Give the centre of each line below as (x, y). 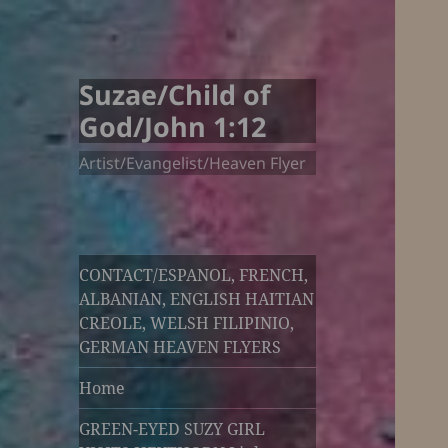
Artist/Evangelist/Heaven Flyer (193, 163)
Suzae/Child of (175, 95)
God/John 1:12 (173, 127)
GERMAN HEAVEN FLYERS (180, 347)
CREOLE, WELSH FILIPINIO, (187, 323)
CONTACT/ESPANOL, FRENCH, (194, 275)
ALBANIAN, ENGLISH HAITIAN (197, 299)
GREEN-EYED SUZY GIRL (172, 429)
